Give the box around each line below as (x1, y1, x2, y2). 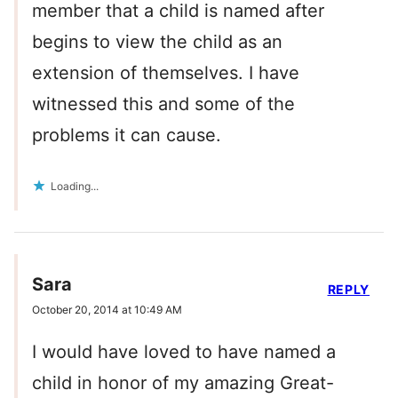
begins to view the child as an (32, 31, 283, 53)
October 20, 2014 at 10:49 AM (32, 303, 182, 317)
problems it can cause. (32, 124, 221, 147)
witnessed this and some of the (32, 93, 295, 115)
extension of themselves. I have (32, 62, 299, 84)
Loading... (51, 179, 99, 194)
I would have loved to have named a (32, 341, 336, 363)
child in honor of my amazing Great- (32, 372, 334, 394)
